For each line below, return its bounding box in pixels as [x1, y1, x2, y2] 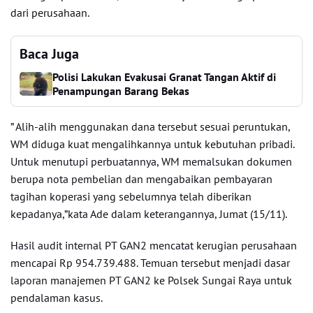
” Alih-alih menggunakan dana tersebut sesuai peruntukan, [10, 119, 290, 133]
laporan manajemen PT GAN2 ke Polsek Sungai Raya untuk [10, 273, 292, 287]
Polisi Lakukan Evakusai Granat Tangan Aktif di [52, 70, 276, 84]
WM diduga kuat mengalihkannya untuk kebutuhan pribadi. [10, 137, 294, 151]
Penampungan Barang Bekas [52, 84, 189, 98]
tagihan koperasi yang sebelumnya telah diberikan [10, 189, 252, 203]
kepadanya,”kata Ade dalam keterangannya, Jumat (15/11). [10, 207, 287, 221]
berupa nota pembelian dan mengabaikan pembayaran [10, 172, 272, 186]
